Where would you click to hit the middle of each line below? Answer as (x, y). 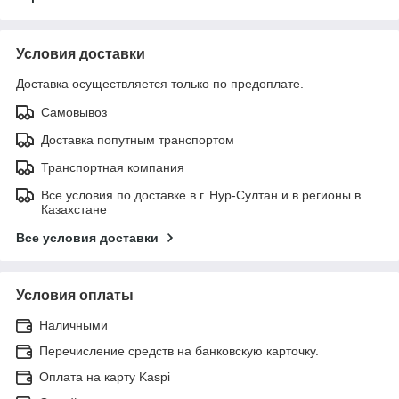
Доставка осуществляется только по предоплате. (160, 83)
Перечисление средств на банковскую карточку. (179, 350)
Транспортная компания (113, 167)
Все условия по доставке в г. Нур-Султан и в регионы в (201, 195)
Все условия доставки (87, 237)
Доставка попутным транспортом (138, 139)
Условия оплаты (75, 295)
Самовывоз (74, 112)
